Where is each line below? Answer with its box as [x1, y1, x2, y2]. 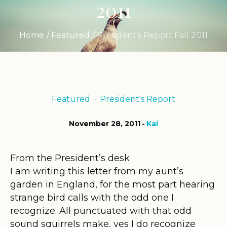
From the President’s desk [10, 152, 130, 164]
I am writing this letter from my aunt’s [10, 165, 183, 177]
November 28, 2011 [69, 119, 140, 128]
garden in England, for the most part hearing [10, 178, 215, 190]
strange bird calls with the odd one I [10, 192, 174, 203]
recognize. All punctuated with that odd [10, 205, 192, 216]
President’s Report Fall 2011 [97, 30, 208, 40]
